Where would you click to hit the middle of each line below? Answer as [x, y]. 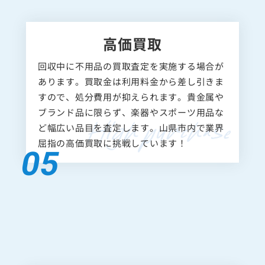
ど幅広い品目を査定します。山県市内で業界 [131, 137]
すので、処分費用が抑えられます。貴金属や [131, 106]
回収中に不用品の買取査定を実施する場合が [131, 75]
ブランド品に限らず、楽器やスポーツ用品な [131, 121]
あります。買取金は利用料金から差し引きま [131, 91]
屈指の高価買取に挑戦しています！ [112, 152]
